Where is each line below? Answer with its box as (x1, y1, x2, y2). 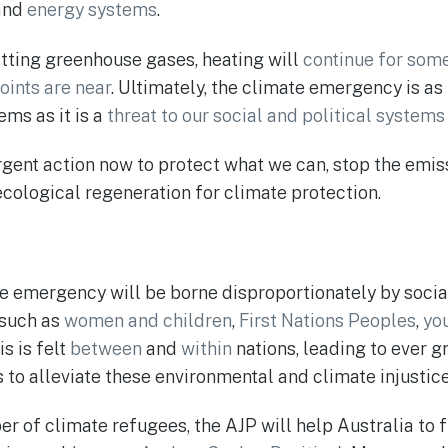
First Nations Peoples (239, 309, 416, 331)
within (181, 337, 232, 359)
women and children (64, 309, 232, 331)
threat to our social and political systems (107, 104, 445, 126)
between (70, 337, 142, 359)
